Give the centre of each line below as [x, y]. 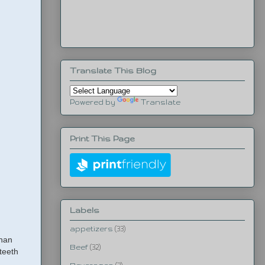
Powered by [93, 102]
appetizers [91, 229]
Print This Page [102, 138]
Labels [85, 210]
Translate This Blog [113, 71]
